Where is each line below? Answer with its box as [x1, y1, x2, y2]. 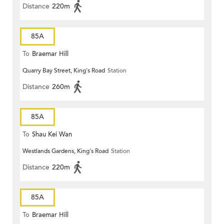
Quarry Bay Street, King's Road [22, 66, 105, 75]
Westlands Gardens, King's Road [22, 147, 108, 155]
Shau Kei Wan [32, 130, 72, 139]
